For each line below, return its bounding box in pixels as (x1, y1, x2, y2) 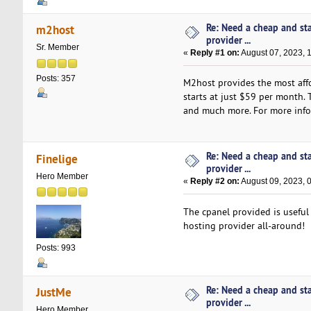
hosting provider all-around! (183, 219, 305, 232)
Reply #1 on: (190, 48, 239, 58)
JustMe (36, 284, 72, 301)
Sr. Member (35, 42, 79, 53)
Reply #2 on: (190, 176, 239, 187)
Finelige (36, 150, 78, 167)
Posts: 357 (35, 73, 76, 83)
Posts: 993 (35, 243, 76, 253)
